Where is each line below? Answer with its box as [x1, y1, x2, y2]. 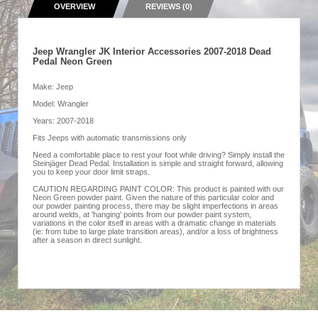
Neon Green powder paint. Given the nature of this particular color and [33, 193, 274, 202]
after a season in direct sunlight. [33, 236, 142, 244]
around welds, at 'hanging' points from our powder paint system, [33, 210, 251, 219]
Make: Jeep [33, 82, 73, 91]
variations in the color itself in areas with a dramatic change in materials [33, 219, 276, 227]
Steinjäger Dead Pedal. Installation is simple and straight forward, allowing [33, 159, 283, 168]
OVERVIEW [54, 2, 95, 11]
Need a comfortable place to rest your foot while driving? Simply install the [33, 150, 285, 159]
